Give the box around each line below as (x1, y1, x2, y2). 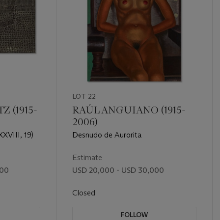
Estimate (72, 152, 102, 162)
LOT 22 (72, 91, 96, 101)
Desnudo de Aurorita (72, 130, 141, 139)
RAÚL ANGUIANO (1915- (72, 104, 186, 116)
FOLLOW (120, 210, 148, 219)
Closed (72, 188, 97, 197)
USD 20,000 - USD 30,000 (72, 165, 164, 175)
